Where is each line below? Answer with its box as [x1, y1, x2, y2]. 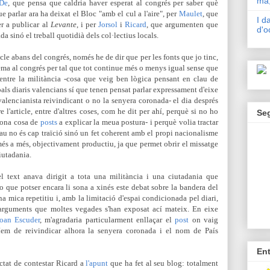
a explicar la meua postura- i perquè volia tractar [57, 118, 219, 127]
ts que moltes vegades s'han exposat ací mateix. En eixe [27, 204, 219, 213]
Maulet [178, 9, 202, 18]
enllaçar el [136, 215, 175, 224]
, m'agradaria [40, 215, 86, 224]
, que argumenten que [146, 20, 219, 29]
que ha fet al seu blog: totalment [108, 259, 219, 268]
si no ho [190, 107, 219, 116]
